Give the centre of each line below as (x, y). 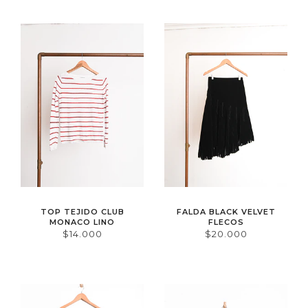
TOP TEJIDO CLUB (82, 212)
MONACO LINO (82, 222)
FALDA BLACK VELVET (226, 212)
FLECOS (226, 222)
